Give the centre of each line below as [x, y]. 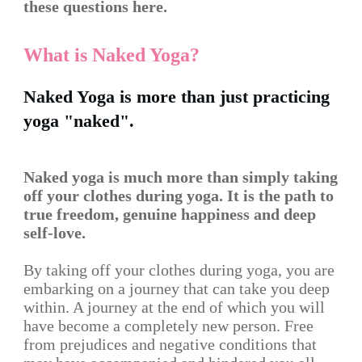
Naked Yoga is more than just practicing [177, 97]
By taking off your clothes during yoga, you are [179, 270]
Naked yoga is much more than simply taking [181, 177]
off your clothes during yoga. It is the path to [179, 196]
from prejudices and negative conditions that [170, 344]
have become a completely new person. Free [168, 326]
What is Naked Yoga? [112, 55]
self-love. [55, 233]
